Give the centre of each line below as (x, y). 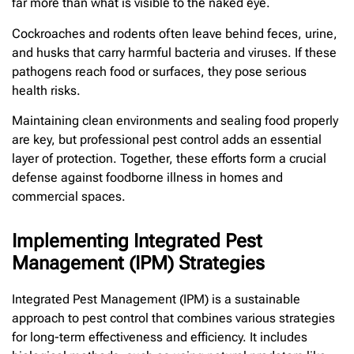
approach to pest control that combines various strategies (173, 318)
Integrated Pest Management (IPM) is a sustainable (156, 299)
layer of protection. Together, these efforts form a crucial (169, 159)
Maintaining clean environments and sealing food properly (175, 121)
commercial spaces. (69, 197)
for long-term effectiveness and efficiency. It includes (160, 337)
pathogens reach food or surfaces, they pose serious (159, 71)
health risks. (46, 90)
